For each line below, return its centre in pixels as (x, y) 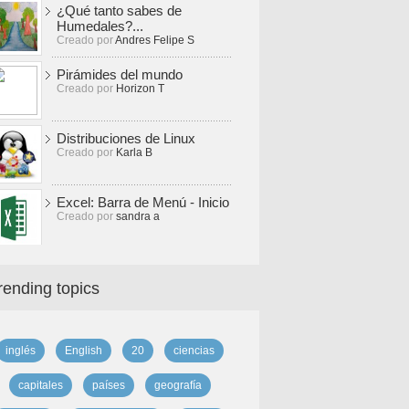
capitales (40, 385)
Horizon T (140, 89)
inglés (20, 351)
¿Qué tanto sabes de (119, 10)
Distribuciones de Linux (126, 138)
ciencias (194, 351)
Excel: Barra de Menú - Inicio (143, 202)
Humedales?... (100, 26)
